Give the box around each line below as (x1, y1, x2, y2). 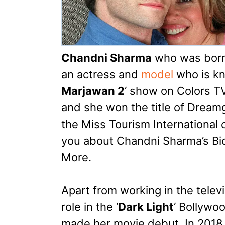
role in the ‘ (61, 200, 118, 214)
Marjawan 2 (61, 84, 125, 98)
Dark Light (118, 200, 174, 214)
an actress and (61, 68, 141, 81)
